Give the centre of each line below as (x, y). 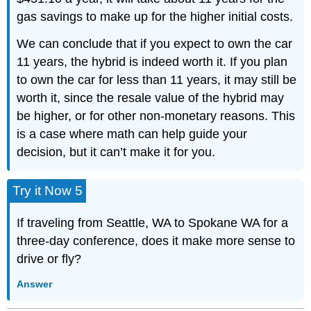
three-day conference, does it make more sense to (156, 241)
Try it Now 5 (48, 191)
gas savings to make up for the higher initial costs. (155, 16)
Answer (35, 284)
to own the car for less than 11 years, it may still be (157, 79)
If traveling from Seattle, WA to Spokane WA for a (153, 223)
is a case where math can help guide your (132, 134)
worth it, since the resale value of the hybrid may (151, 98)
